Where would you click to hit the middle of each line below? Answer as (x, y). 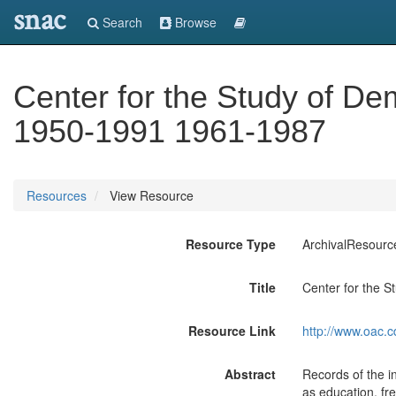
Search (121, 22)
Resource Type (230, 244)
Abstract (250, 374)
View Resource (150, 195)
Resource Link (232, 331)
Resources (57, 195)
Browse (194, 22)
